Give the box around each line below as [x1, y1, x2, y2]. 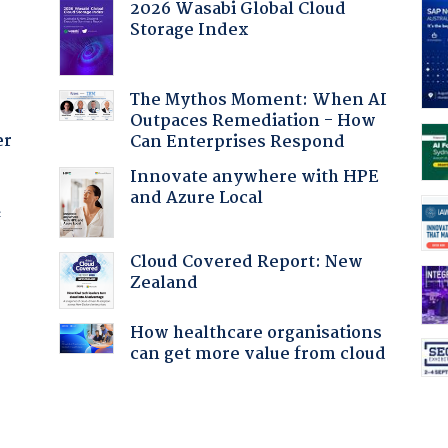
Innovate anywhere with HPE [129, 163, 379, 191]
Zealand [129, 269, 198, 297]
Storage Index [129, 16, 249, 44]
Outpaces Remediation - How [129, 107, 376, 135]
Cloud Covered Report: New [129, 248, 363, 276]
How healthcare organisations [129, 319, 382, 347]
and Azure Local [129, 184, 263, 212]
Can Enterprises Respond [129, 128, 345, 156]
